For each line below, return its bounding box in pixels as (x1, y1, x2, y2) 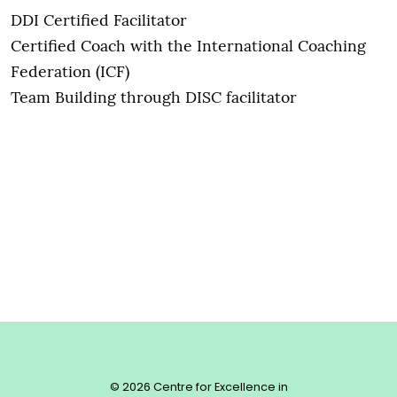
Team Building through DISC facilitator (11, 84, 297, 107)
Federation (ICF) (11, 58, 129, 82)
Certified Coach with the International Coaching (11, 33, 366, 56)
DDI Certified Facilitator (11, 7, 187, 30)
